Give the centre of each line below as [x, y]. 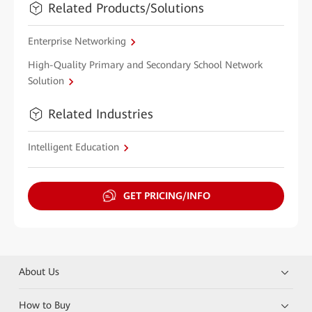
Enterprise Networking [77, 41]
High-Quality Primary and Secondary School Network [145, 64]
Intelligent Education [73, 147]
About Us [39, 271]
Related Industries [101, 114]
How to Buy [45, 305]
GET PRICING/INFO [166, 195]
